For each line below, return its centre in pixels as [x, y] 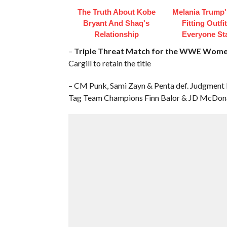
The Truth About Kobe [116, 12]
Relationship [116, 34]
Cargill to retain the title [109, 63]
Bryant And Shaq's [117, 23]
